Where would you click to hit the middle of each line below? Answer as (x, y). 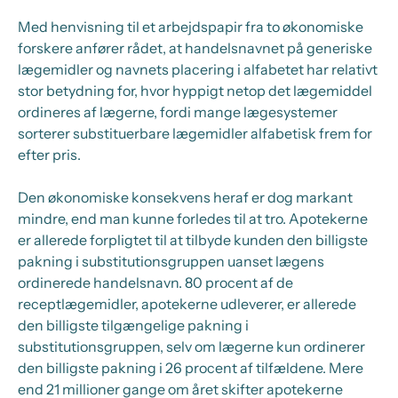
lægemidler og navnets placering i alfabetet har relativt (198, 69)
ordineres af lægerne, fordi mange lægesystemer (178, 112)
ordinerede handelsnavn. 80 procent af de (155, 283)
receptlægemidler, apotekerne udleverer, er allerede (187, 304)
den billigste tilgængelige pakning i (133, 325)
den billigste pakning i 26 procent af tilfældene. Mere (191, 368)
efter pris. (49, 155)
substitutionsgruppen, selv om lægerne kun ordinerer (191, 346)
